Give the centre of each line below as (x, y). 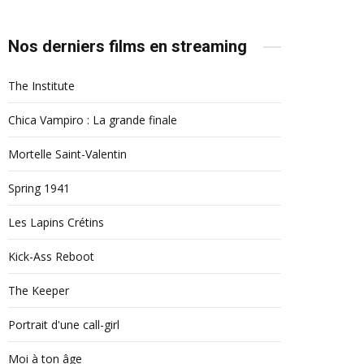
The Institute (41, 86)
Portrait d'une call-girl (64, 325)
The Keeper (39, 290)
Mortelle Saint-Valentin (67, 154)
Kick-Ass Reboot (51, 256)
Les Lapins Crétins (56, 222)
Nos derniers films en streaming (128, 46)
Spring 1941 (39, 188)
